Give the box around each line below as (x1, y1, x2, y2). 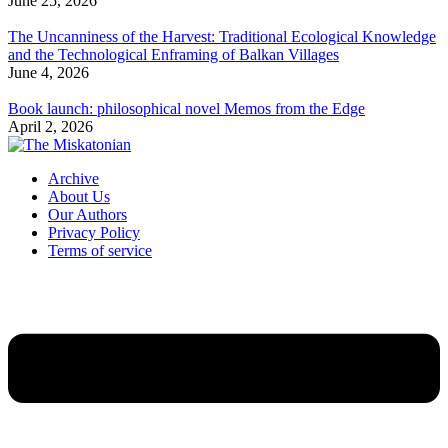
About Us (48, 187, 110, 205)
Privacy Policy (48, 223, 140, 241)
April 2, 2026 (8, 117, 93, 135)
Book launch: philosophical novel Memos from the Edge (8, 99, 365, 117)
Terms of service (48, 241, 152, 259)
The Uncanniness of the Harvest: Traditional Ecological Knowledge (8, 27, 436, 45)
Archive (48, 169, 99, 187)
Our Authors (48, 205, 127, 223)
